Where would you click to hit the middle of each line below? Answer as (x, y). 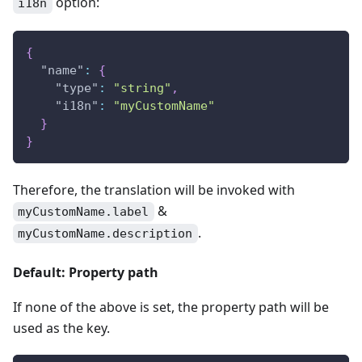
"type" (77, 88)
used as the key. (61, 328)
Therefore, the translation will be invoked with (154, 189)
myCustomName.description (105, 234)
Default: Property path (86, 273)
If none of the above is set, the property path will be (171, 307)
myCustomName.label (84, 211)
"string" (142, 88)
